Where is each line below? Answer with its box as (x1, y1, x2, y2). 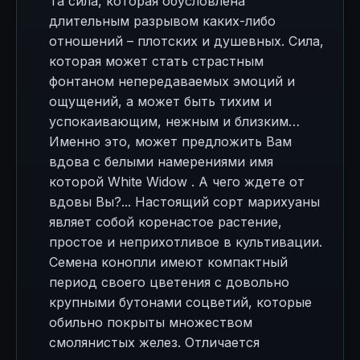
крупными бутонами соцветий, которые (49, 294, 312, 310)
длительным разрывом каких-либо (49, 13, 276, 29)
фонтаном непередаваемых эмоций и (49, 73, 295, 89)
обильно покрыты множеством (49, 314, 252, 330)
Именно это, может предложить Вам (49, 133, 292, 149)
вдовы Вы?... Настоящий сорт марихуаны (49, 194, 320, 210)
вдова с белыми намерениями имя (49, 153, 273, 170)
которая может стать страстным (49, 53, 264, 69)
